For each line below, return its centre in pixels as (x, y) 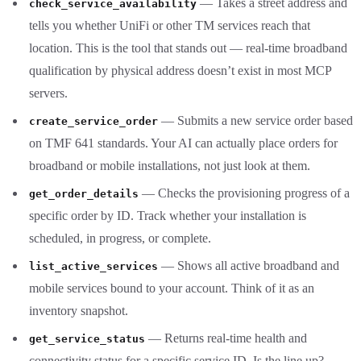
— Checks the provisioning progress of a (244, 193)
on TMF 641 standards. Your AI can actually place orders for (183, 143)
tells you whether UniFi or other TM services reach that (170, 25)
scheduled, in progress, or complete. (120, 238)
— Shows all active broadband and (249, 265)
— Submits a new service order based (255, 120)
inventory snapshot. (79, 310)
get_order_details (84, 193)
